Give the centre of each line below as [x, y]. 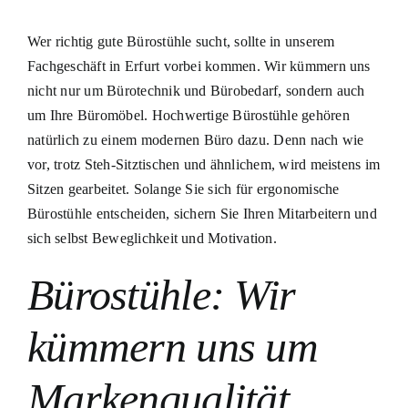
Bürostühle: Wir [161, 294]
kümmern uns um [172, 346]
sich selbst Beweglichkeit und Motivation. [152, 238]
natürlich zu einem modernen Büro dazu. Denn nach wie [195, 139]
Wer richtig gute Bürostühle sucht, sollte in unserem [181, 41]
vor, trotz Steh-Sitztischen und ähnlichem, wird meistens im [204, 164]
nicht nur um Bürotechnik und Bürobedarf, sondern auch [196, 90]
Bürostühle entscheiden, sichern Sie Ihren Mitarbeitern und [202, 213]
